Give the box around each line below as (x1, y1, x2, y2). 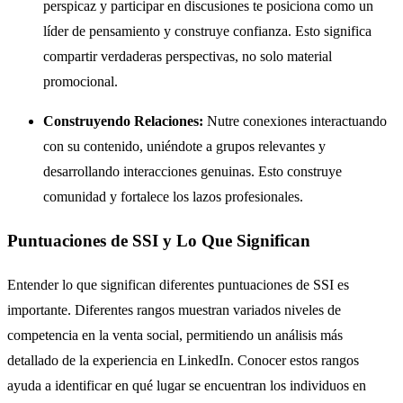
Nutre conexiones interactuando (203, 113, 387, 130)
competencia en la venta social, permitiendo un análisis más (7, 327, 343, 343)
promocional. (43, 74, 118, 90)
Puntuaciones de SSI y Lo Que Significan (7, 230, 310, 250)
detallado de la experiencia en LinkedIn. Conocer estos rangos (7, 352, 359, 368)
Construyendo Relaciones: (43, 113, 203, 130)
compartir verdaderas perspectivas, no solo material (43, 49, 332, 65)
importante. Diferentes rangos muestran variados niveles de (7, 301, 341, 318)
